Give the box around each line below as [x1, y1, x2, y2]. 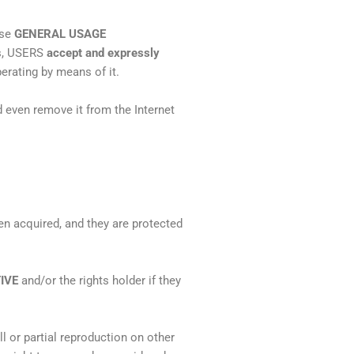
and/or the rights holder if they [18, 273, 181, 288]
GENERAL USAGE [14, 27, 106, 42]
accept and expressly [47, 46, 160, 61]
